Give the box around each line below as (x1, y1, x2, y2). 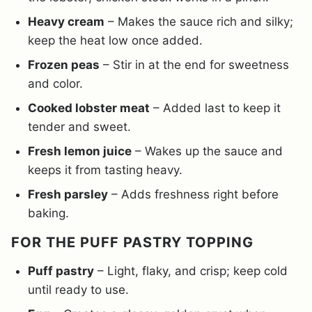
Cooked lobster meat (28, 101, 150, 116)
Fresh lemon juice (28, 144, 132, 159)
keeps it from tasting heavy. (28, 163, 182, 178)
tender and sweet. (28, 120, 131, 134)
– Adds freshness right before (108, 187, 279, 202)
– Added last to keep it (150, 101, 281, 116)
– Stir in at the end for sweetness (100, 58, 289, 72)
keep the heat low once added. (28, 33, 203, 48)
